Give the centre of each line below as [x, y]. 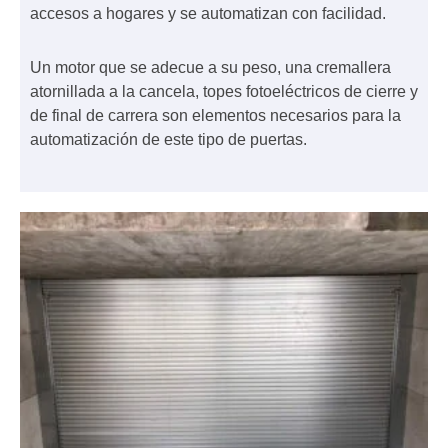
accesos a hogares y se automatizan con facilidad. [208, 14]
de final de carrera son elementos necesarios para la [215, 116]
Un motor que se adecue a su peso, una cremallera [210, 68]
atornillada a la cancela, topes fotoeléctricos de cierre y [224, 92]
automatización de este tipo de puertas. [168, 140]
